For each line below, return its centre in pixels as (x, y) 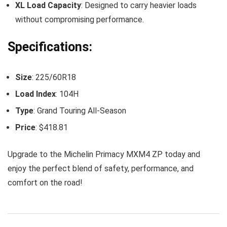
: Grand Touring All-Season (80, 111)
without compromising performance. (80, 20)
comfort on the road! (45, 183)
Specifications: (50, 47)
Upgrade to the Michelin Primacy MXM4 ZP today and (104, 154)
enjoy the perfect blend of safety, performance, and (101, 168)
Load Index (35, 94)
